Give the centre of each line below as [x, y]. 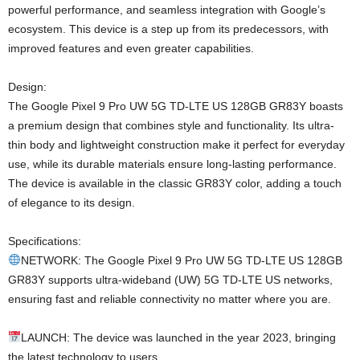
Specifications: [45, 241]
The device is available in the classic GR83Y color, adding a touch [175, 184]
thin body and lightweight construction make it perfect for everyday [176, 145]
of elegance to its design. [72, 203]
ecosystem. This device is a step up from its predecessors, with [168, 29]
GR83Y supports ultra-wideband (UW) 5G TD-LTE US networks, [170, 280]
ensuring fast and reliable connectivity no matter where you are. [170, 299]
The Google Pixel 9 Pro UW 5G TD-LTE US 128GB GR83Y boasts [176, 106]
